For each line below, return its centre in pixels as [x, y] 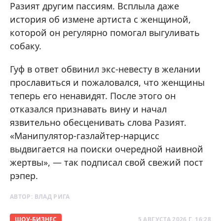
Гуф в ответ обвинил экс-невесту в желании [105, 69]
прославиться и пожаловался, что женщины [107, 83]
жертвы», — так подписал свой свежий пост [107, 163]
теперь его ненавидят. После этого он [93, 96]
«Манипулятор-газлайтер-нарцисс [85, 136]
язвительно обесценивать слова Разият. [98, 123]
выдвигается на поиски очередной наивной [107, 149]
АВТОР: [22, 197]
